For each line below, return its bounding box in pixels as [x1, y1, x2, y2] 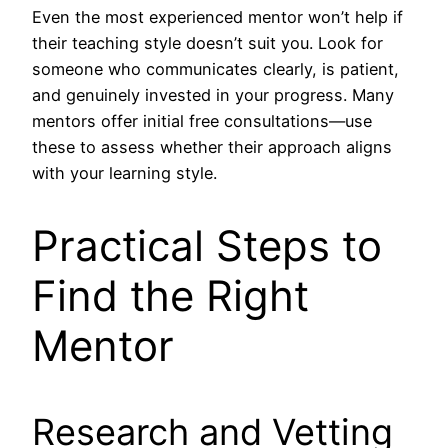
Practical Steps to [32, 220, 382, 272]
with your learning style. [32, 163, 217, 184]
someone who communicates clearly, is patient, [32, 59, 399, 80]
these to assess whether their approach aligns [32, 137, 392, 158]
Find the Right [32, 270, 309, 322]
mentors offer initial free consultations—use [32, 111, 372, 132]
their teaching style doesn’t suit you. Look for [32, 33, 383, 54]
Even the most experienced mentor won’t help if [32, 7, 403, 28]
